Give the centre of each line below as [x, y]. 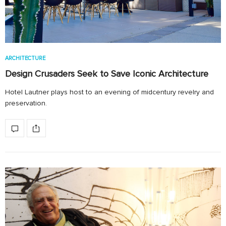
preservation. [26, 103]
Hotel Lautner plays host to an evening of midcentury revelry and [109, 92]
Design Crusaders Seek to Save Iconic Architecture [107, 74]
